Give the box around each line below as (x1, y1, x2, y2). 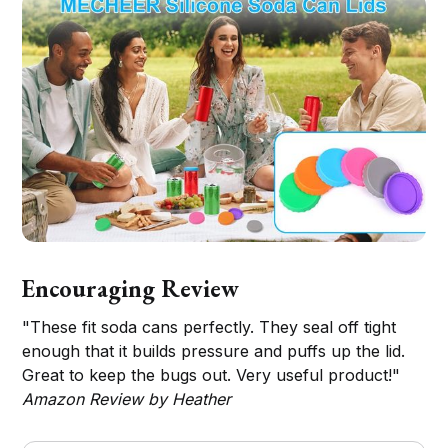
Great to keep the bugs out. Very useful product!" (22, 364, 401, 385)
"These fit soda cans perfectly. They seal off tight (22, 316, 397, 337)
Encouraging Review (21, 272, 240, 304)
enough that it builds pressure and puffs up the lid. (22, 340, 406, 361)
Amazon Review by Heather (22, 388, 232, 409)
